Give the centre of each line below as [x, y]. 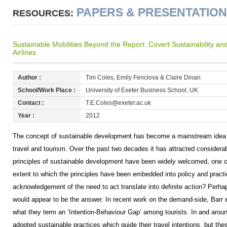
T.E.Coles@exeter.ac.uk [118, 103]
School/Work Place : [46, 90]
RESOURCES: [43, 13]
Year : [26, 116]
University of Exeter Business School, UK [142, 90]
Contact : [31, 103]
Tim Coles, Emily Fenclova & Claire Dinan [143, 78]
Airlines [24, 52]
